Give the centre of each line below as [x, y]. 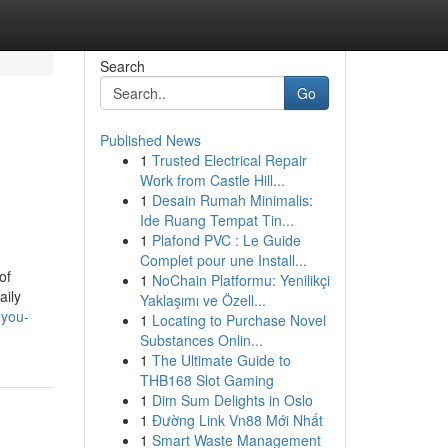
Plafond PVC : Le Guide [226, 240]
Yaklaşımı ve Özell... [202, 300]
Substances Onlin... [201, 340]
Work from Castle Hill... [212, 180]
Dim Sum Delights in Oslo [232, 400]
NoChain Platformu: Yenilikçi [240, 280]
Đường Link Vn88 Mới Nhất [237, 420]
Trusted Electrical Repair [229, 160]
